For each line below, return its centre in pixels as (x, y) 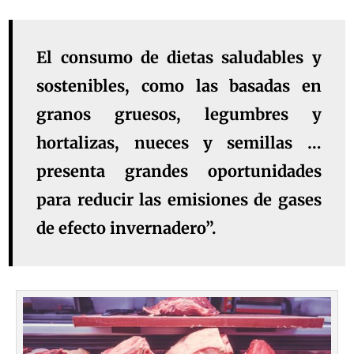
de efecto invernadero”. (127, 228)
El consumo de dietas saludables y (179, 57)
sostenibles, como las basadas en (179, 85)
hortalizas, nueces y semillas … (179, 142)
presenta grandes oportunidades (179, 171)
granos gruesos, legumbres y (179, 114)
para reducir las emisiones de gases (179, 199)
